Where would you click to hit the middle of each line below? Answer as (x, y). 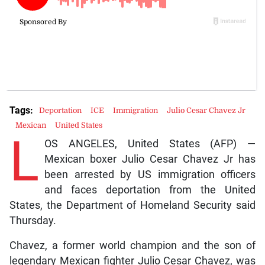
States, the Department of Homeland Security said (132, 206)
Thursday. (33, 221)
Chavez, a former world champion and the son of (132, 246)
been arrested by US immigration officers (150, 175)
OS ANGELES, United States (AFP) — (150, 144)
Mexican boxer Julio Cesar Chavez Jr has (150, 159)
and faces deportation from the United (150, 190)
